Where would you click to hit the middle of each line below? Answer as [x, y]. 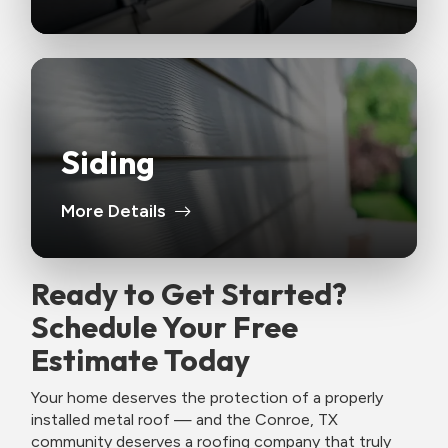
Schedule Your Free [164, 326]
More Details [113, 210]
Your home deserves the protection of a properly [207, 397]
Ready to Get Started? [189, 293]
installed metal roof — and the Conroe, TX [184, 419]
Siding [108, 161]
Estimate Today [140, 359]
